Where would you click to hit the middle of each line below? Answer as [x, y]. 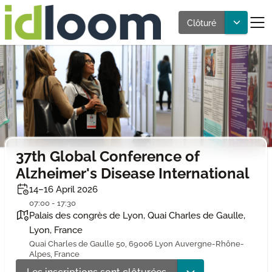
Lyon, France [56, 229]
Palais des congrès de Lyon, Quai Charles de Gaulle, [137, 215]
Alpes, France [54, 253]
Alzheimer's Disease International [132, 173]
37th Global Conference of [107, 156]
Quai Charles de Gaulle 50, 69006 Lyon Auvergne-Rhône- [136, 243]
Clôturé [202, 22]
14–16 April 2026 [63, 189]
